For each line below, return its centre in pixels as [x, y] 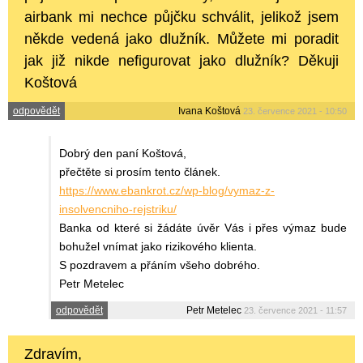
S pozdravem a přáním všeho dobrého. [160, 265]
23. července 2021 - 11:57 [295, 310]
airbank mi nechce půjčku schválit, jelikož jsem [181, 17]
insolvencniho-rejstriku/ [118, 209]
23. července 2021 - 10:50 [295, 111]
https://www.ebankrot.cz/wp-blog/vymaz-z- [167, 190]
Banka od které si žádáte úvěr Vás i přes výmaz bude [203, 227]
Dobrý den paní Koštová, [123, 153]
